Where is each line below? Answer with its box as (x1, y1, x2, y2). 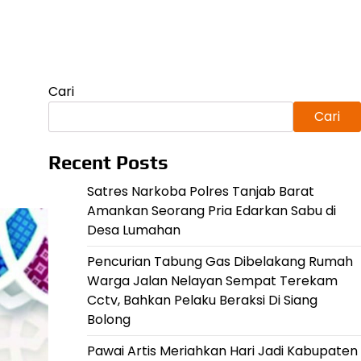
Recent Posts (48, 151, 168, 173)
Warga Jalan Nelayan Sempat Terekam (86, 272, 338, 290)
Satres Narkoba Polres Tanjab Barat (86, 182, 314, 201)
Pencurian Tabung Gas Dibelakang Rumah (86, 252, 353, 271)
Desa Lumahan (86, 221, 180, 239)
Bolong (86, 310, 131, 329)
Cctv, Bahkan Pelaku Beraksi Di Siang (86, 291, 317, 309)
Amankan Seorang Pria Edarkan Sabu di (86, 201, 336, 220)
